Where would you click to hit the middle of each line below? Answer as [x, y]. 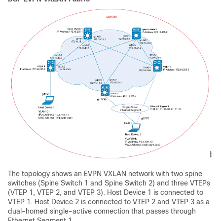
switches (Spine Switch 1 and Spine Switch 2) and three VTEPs [109, 183]
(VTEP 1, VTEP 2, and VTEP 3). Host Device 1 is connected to [106, 192]
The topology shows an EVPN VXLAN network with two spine [105, 173]
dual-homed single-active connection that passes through [102, 211]
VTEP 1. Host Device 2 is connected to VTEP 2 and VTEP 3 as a [109, 202]
